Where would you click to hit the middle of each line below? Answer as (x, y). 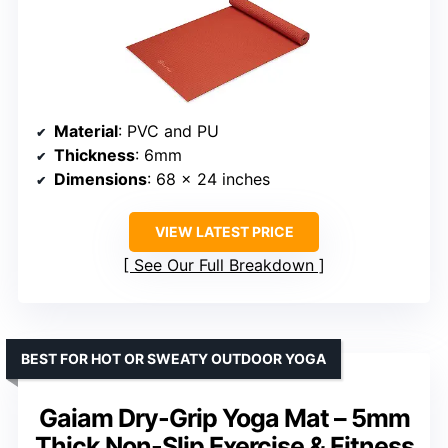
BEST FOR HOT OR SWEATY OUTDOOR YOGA (173, 359)
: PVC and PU (168, 131)
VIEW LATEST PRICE (224, 232)
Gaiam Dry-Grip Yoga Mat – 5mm (224, 418)
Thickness (94, 155)
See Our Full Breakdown (224, 265)
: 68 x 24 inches (208, 179)
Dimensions (100, 179)
